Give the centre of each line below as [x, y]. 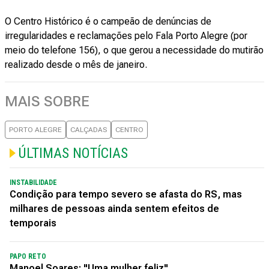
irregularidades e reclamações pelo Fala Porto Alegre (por [126, 36]
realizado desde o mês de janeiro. [76, 65]
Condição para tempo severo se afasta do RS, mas [126, 194]
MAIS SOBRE [47, 101]
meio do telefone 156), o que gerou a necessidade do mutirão [134, 50]
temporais [33, 223]
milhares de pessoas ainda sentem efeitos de [114, 209]
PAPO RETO [28, 256]
